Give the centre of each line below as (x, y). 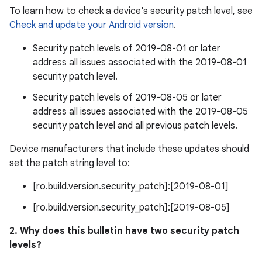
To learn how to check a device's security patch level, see (131, 11)
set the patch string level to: (70, 163)
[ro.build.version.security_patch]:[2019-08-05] (131, 208)
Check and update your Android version (92, 25)
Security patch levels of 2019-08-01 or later (127, 49)
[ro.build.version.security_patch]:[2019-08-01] (131, 187)
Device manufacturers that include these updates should (129, 149)
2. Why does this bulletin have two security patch (124, 231)
